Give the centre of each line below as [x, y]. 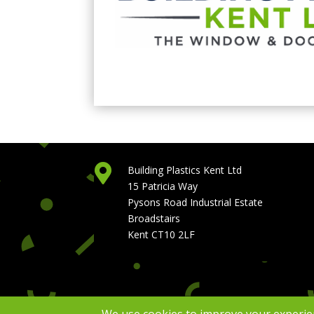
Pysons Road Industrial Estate [195, 203]
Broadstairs [153, 219]
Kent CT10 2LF [161, 235]
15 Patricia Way [162, 186]
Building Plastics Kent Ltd [184, 170]
